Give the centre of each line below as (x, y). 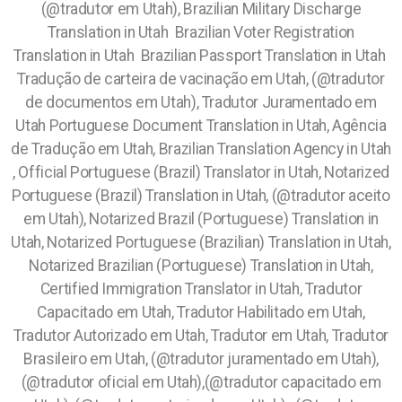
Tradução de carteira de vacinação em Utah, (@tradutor (201, 79)
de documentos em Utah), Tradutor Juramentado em (201, 102)
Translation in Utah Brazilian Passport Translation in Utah (201, 56)
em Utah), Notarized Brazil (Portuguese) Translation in (201, 219)
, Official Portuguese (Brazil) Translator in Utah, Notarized (201, 172)
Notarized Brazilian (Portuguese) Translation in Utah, (201, 266)
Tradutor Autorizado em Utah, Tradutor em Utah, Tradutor (201, 336)
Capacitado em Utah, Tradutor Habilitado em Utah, (201, 312)
